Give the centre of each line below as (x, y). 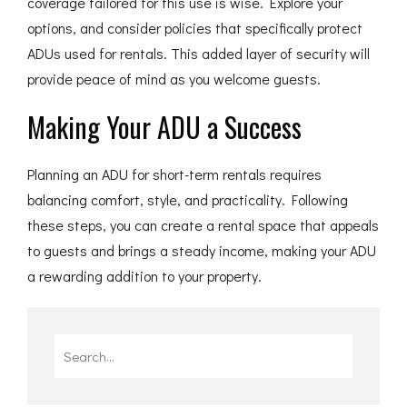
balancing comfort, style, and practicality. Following (188, 199)
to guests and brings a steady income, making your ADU (202, 250)
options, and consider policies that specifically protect (195, 28)
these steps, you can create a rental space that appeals (203, 225)
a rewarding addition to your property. (144, 276)
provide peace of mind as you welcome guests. (174, 79)
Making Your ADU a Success (164, 127)
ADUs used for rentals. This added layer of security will (199, 53)
